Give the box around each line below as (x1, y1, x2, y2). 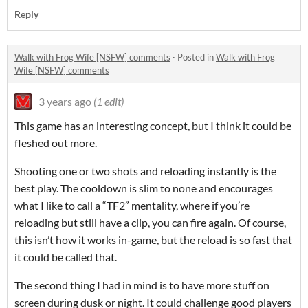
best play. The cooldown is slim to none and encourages (14, 181, 273, 195)
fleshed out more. (14, 136, 97, 150)
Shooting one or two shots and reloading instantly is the (14, 164, 276, 178)
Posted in (177, 52, 216, 63)
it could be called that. (14, 250, 117, 264)
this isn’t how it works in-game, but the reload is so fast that (14, 233, 292, 247)
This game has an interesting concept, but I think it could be (14, 119, 291, 133)
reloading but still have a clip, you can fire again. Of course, (14, 216, 286, 230)
